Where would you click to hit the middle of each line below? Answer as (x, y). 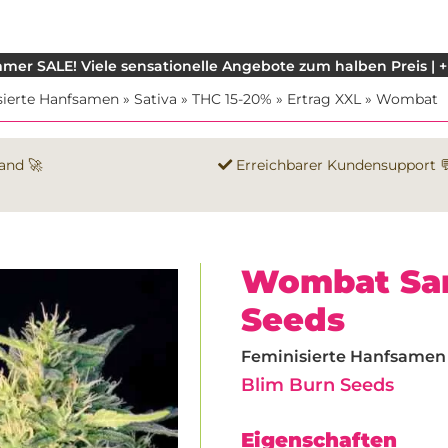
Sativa (155, 99)
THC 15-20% (232, 99)
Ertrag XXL (324, 99)
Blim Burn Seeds (317, 385)
